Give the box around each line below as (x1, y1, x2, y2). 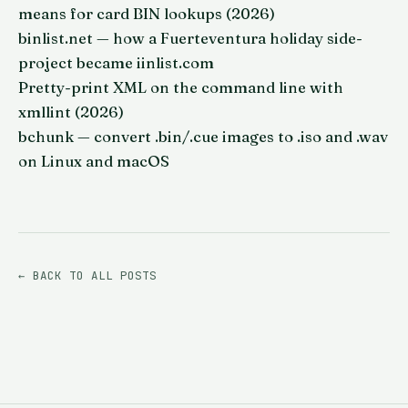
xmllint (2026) (18, 103, 124, 122)
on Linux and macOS (18, 152, 169, 171)
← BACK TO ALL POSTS (18, 268, 157, 284)
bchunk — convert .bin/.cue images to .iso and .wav (18, 127, 388, 147)
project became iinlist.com (18, 54, 214, 73)
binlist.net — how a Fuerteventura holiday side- (18, 29, 362, 48)
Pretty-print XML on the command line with (18, 78, 343, 97)
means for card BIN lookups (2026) (18, 5, 275, 24)
